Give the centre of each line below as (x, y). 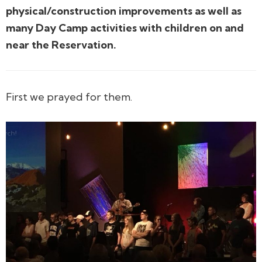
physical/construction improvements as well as (124, 11)
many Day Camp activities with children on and (125, 27)
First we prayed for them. (69, 97)
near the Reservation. (61, 44)
